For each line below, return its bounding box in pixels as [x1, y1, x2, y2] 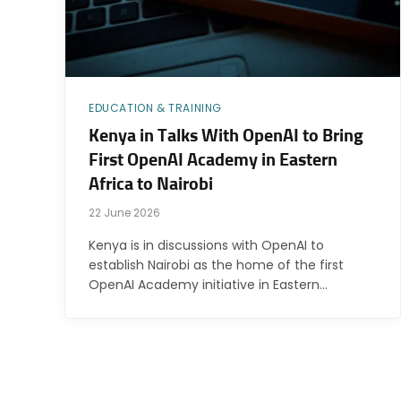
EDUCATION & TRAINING [89, 100, 222, 116]
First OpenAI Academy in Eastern [89, 151, 337, 170]
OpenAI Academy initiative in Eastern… [89, 276, 328, 294]
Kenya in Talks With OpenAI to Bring [89, 127, 363, 146]
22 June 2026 [89, 205, 160, 221]
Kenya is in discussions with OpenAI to [89, 236, 324, 255]
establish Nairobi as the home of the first [89, 256, 344, 275]
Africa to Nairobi [89, 175, 213, 194]
